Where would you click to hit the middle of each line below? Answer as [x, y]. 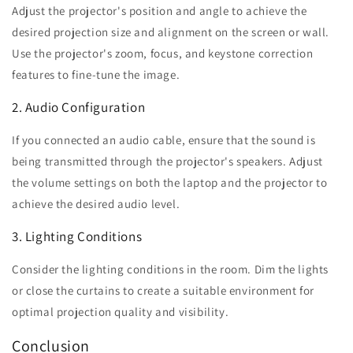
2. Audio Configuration [79, 108]
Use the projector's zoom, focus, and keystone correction [163, 54]
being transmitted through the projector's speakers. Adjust [167, 162]
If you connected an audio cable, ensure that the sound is [164, 140]
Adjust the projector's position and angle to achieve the [160, 11]
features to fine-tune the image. [96, 75]
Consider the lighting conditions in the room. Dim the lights [171, 269]
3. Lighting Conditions [77, 237]
